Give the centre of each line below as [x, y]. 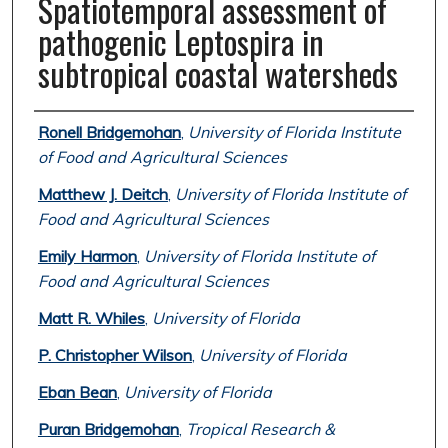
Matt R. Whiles [91, 318]
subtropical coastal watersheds [217, 74]
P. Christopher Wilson [114, 355]
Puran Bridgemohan [108, 429]
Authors [67, 130]
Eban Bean [77, 392]
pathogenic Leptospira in [180, 42]
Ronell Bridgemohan [109, 132]
